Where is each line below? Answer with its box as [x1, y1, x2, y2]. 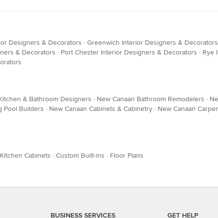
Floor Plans [110, 151, 144, 160]
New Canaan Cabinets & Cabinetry [49, 105, 152, 113]
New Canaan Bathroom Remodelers [97, 95, 204, 104]
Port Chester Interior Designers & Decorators [61, 48, 197, 57]
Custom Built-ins [56, 151, 105, 160]
